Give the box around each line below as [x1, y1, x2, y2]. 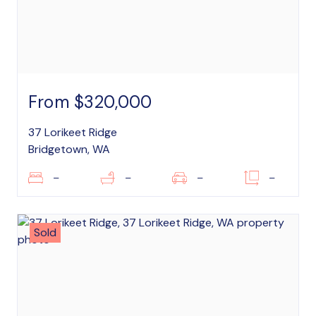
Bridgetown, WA [28, 142, 110, 157]
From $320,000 [28, 91, 152, 113]
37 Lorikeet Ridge [28, 125, 117, 140]
